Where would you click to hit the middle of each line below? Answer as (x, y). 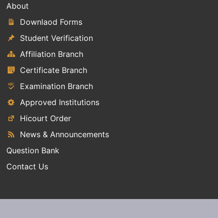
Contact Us (27, 167)
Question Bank (33, 151)
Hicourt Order (46, 118)
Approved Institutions (60, 102)
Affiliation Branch (52, 54)
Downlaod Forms (51, 22)
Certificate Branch (54, 70)
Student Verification (57, 38)
